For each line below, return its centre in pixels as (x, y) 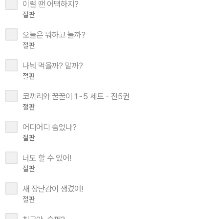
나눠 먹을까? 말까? (53, 66)
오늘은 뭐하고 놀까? (54, 35)
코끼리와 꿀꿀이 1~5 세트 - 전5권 (76, 97)
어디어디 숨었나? (50, 127)
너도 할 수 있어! (47, 158)
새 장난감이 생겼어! (53, 189)
